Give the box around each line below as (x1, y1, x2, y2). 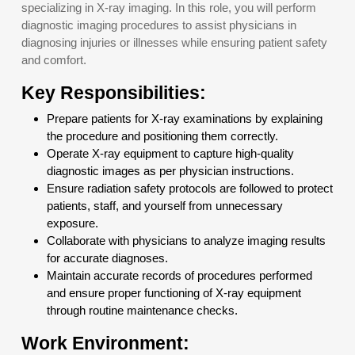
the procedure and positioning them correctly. (47, 129, 278, 143)
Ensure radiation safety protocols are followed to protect (47, 181, 333, 195)
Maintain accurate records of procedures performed (47, 269, 312, 282)
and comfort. (21, 53, 86, 67)
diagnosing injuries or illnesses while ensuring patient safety (21, 36, 327, 49)
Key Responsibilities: (21, 82, 206, 103)
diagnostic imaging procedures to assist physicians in (21, 18, 296, 32)
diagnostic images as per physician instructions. (47, 164, 294, 177)
